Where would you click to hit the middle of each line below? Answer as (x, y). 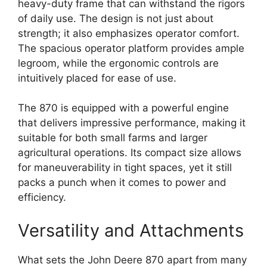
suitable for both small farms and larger (113, 138)
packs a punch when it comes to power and (122, 183)
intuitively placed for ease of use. (97, 78)
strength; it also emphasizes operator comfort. (129, 33)
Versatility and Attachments (131, 230)
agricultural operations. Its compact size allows (130, 153)
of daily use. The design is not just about (116, 18)
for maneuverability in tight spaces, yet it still (125, 168)
